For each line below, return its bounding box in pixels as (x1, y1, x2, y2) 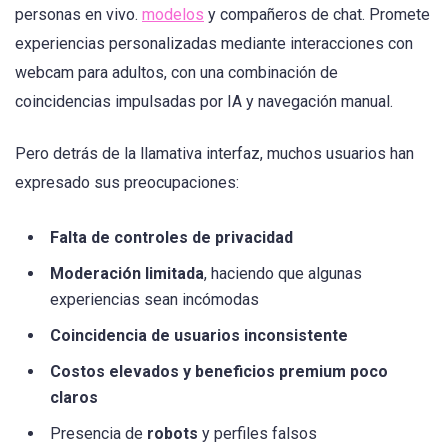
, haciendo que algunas (204, 263, 362, 283)
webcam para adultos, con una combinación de (15, 62, 338, 82)
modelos (142, 4, 204, 24)
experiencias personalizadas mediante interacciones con (15, 33, 413, 53)
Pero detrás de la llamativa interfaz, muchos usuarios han (15, 143, 414, 163)
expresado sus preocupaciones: (15, 172, 239, 192)
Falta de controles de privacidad (50, 227, 293, 247)
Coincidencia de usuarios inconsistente (50, 325, 348, 345)
